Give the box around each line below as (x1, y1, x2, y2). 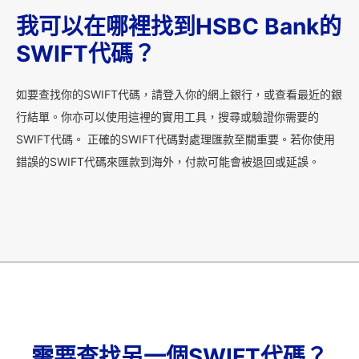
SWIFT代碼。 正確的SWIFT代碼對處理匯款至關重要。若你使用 (16, 132, 335, 147)
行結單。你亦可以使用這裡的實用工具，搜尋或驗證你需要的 (16, 110, 319, 124)
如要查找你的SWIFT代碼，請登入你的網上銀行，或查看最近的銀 (16, 87, 342, 102)
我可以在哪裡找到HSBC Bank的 (16, 13, 341, 41)
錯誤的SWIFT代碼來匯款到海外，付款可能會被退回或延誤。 (16, 155, 320, 169)
